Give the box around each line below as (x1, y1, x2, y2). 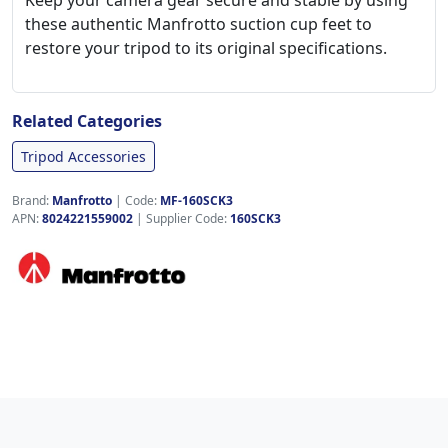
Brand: (12, 192, 52, 209)
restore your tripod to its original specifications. (25, 37, 387, 59)
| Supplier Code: (133, 210, 230, 227)
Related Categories (12, 110, 162, 132)
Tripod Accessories (21, 147, 146, 166)
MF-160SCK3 (160, 192, 233, 209)
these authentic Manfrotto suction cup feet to (25, 13, 372, 35)
